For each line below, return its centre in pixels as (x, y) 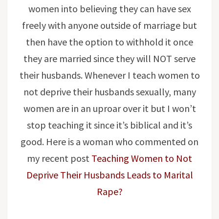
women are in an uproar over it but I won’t (109, 108)
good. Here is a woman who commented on (109, 142)
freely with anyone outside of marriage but (109, 25)
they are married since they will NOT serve (109, 58)
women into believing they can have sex (109, 9)
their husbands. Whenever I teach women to (109, 75)
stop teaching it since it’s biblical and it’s (109, 125)
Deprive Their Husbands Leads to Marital (109, 175)
